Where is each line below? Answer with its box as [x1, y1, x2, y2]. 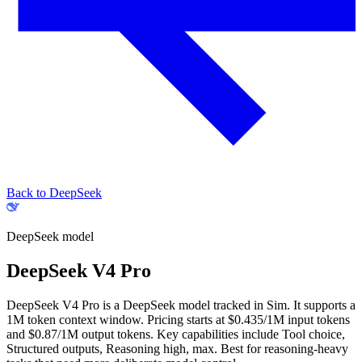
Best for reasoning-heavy [217, 341, 348, 356]
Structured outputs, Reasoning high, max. [6, 341, 217, 356]
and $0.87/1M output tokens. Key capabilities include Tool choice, [6, 326, 345, 341]
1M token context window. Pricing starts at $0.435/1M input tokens [6, 312, 350, 326]
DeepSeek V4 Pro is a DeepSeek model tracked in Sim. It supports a [6, 297, 356, 312]
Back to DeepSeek [6, 186, 102, 200]
